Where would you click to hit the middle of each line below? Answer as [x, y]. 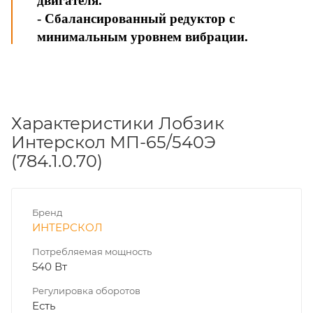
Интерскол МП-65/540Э [114, 142]
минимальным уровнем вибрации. [143, 36]
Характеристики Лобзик [118, 123]
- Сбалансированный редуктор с [136, 18]
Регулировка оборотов [86, 290]
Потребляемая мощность [92, 251]
